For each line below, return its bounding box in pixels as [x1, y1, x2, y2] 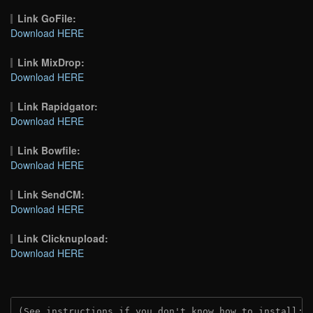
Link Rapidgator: [17, 99, 99, 113]
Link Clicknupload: [17, 231, 109, 245]
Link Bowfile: [17, 143, 81, 157]
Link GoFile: [17, 10, 77, 25]
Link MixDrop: [17, 54, 85, 69]
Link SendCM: [17, 187, 85, 201]
